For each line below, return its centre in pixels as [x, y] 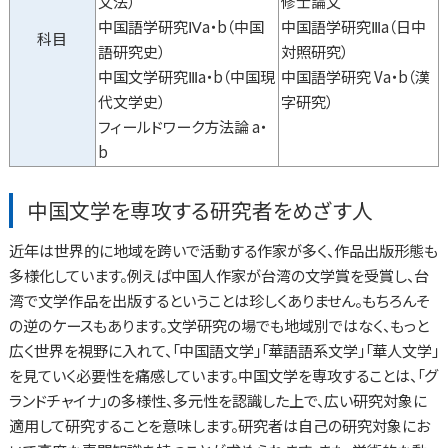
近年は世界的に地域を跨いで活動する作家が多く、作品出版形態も [223, 250]
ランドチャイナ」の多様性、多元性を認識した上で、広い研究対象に [217, 400]
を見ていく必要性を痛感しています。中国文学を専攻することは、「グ [223, 375]
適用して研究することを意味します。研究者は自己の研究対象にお [219, 425]
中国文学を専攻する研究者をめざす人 [200, 210]
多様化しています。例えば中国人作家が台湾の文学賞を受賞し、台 [218, 275]
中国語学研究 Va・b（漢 [355, 77]
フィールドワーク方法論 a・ [182, 127]
